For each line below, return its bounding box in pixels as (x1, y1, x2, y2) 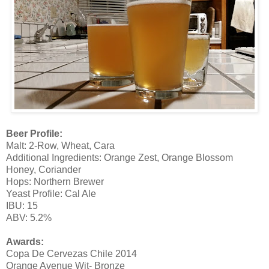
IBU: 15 (6, 200, 38, 211)
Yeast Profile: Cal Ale (6, 188, 96, 199)
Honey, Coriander (6, 164, 81, 175)
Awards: (6, 236, 44, 247)
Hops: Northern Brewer (6, 176, 104, 187)
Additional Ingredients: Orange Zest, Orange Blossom (6, 152, 233, 163)
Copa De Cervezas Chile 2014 (6, 248, 137, 259)
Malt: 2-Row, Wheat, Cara (6, 140, 115, 151)
